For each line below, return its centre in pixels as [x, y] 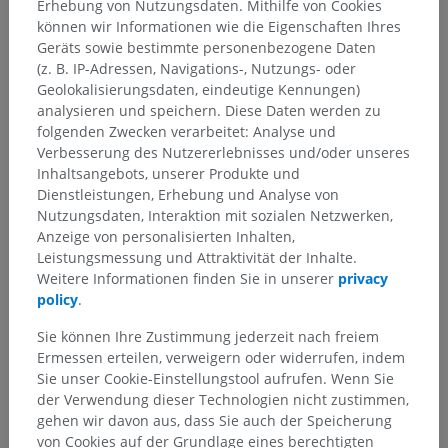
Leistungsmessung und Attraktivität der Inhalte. [197, 257]
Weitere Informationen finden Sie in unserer [187, 278]
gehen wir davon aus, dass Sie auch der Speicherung [214, 420]
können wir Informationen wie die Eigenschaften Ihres [219, 26]
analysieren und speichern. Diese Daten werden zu [209, 110]
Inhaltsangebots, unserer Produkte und [168, 173]
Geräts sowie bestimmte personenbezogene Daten [206, 47]
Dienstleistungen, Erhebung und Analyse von [188, 194]
